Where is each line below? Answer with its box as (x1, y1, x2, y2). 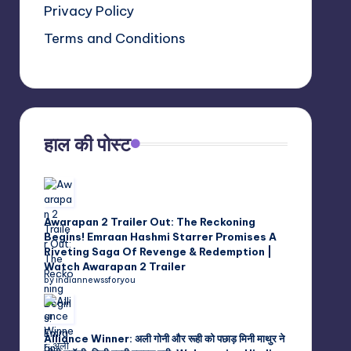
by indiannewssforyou (43, 273, 136, 285)
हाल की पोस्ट (43, 132, 131, 156)
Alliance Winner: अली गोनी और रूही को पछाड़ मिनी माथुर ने (43, 331, 284, 345)
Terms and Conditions (43, 29, 186, 47)
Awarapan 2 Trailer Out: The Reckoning (43, 215, 255, 228)
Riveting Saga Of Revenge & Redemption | (43, 244, 272, 258)
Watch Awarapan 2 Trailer (43, 259, 186, 273)
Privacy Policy (43, 2, 134, 20)
